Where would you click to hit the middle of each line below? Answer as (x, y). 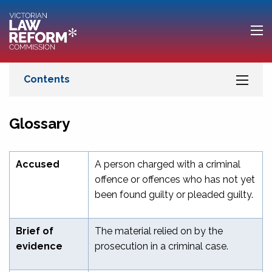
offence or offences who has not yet (175, 179)
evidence (39, 246)
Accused (38, 164)
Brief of (35, 231)
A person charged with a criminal (168, 164)
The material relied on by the (159, 231)
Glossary (39, 123)
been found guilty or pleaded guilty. (174, 194)
